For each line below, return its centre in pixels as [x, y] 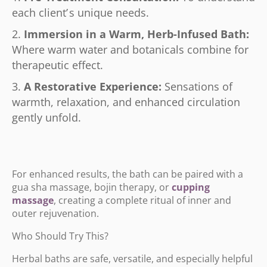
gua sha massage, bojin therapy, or [92, 187]
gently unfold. [46, 117]
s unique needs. [109, 13]
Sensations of [198, 86]
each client [39, 13]
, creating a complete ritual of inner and [142, 200]
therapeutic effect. [58, 65]
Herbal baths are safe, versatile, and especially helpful [132, 259]
